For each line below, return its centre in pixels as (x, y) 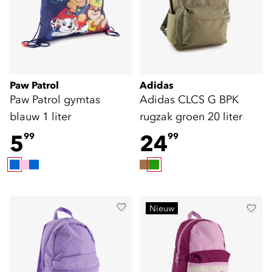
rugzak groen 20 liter (191, 116)
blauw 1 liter (40, 116)
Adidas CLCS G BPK (189, 99)
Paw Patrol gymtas (55, 99)
